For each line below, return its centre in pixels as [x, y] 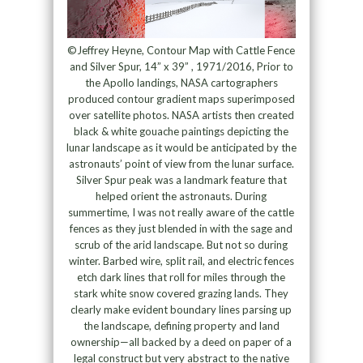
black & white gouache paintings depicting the [181, 131]
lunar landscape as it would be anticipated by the [181, 147]
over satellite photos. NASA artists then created [181, 115]
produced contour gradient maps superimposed [181, 98]
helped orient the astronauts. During [181, 196]
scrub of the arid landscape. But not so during [181, 244]
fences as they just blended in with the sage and [181, 228]
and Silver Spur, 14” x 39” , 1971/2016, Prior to [181, 66]
